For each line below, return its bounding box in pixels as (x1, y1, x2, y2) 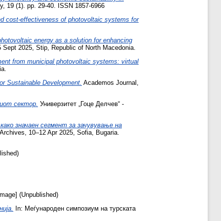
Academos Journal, (82, 78, 139, 86)
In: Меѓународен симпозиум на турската (13, 204, 136, 212)
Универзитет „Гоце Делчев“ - (38, 100, 124, 108)
